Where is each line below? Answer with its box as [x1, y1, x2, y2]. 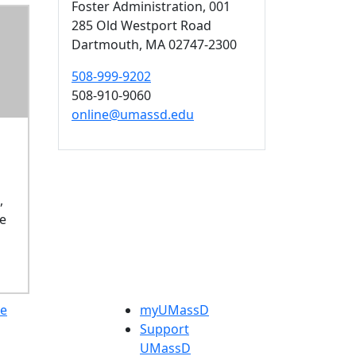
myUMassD [140, 301, 209, 319]
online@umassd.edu [72, 105, 194, 123]
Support [140, 320, 189, 339]
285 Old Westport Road [72, 16, 211, 34]
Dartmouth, [72, 35, 145, 53]
